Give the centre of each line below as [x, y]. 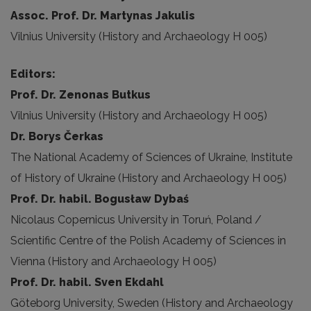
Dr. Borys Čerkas [57, 136]
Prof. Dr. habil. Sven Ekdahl [87, 282]
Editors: [33, 74]
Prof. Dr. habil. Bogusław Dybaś [100, 199]
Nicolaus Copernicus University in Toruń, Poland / [136, 220]
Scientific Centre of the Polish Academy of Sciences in [148, 241]
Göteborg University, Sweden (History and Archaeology [152, 303]
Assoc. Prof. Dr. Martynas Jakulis [103, 16]
